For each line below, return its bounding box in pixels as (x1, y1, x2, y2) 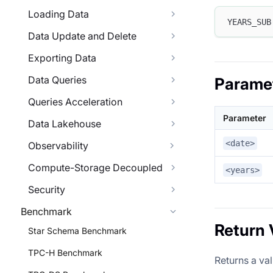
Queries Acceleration (28, 96, 122, 108)
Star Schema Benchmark (28, 225, 127, 236)
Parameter (223, 113, 266, 124)
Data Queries (28, 74, 87, 86)
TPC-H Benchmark (28, 247, 102, 258)
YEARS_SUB (227, 16, 271, 27)
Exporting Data (28, 52, 96, 64)
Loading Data (28, 8, 89, 20)
